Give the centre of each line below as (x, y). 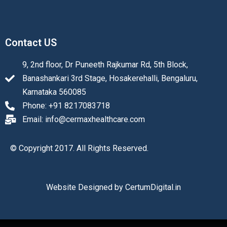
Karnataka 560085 (54, 92)
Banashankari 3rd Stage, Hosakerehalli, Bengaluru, (110, 79)
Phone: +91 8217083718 (66, 106)
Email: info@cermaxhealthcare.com (83, 120)
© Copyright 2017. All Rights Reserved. (79, 148)
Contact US (31, 43)
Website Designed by (86, 187)
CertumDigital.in (153, 187)
